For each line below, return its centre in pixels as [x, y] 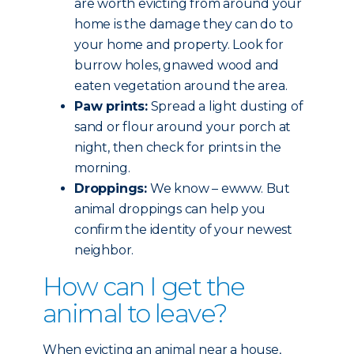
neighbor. [104, 250]
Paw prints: [111, 106]
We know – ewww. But [219, 188]
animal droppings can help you [170, 209]
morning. [102, 168]
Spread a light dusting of [225, 106]
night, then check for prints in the [178, 147]
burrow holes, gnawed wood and [177, 65]
